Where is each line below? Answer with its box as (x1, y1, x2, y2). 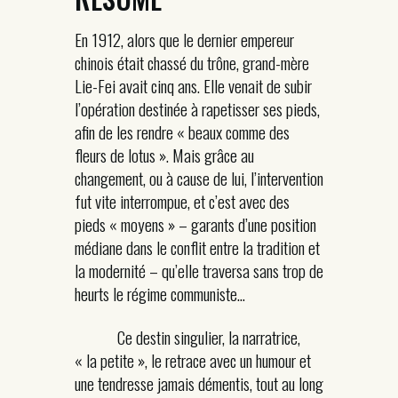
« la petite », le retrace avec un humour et (75, 346, 311, 373)
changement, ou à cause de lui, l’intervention (75, 164, 323, 191)
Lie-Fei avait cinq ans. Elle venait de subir (75, 72, 312, 99)
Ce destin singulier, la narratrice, (75, 323, 300, 350)
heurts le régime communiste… (75, 280, 245, 306)
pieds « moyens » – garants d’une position (75, 211, 316, 237)
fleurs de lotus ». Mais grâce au (75, 141, 254, 168)
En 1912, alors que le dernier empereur (75, 26, 294, 52)
